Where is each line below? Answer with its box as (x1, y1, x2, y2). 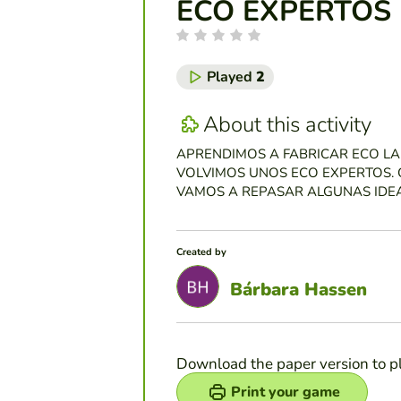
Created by (176, 245, 226, 260)
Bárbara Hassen (230, 277, 367, 302)
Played (207, 67, 256, 88)
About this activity (203, 109, 371, 139)
